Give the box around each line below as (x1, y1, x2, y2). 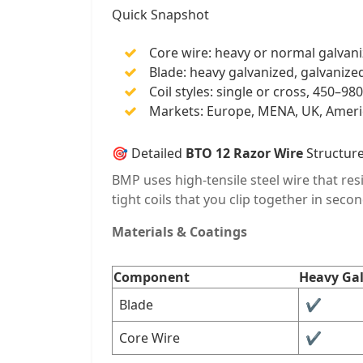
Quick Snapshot (112, 6, 209, 23)
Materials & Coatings (112, 223, 247, 241)
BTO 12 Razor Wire (186, 144, 303, 162)
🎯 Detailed (112, 144, 186, 162)
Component (113, 268, 190, 286)
